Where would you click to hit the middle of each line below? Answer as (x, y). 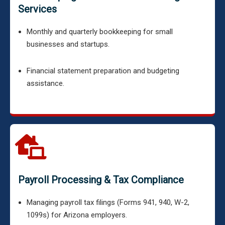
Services (37, 9)
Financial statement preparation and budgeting (103, 71)
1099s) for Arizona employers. (77, 215)
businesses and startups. (68, 44)
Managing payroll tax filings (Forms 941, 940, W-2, (108, 202)
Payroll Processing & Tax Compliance (101, 180)
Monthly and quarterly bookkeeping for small (100, 32)
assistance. (45, 83)
